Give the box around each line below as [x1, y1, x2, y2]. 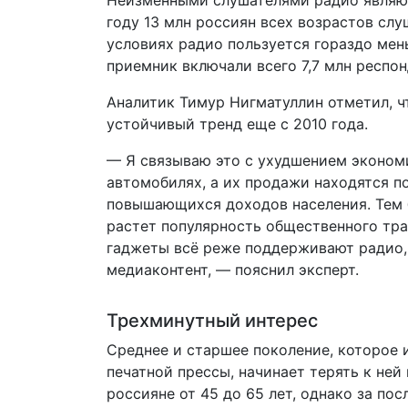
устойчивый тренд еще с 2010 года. [107, 115, 368, 133]
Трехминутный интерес [107, 310, 318, 331]
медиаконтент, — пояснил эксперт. [107, 260, 359, 279]
